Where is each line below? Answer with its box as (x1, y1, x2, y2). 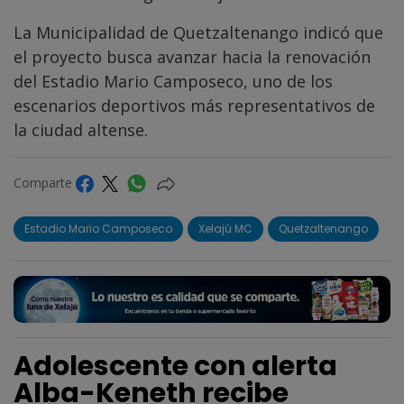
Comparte (14, 173, 76, 191)
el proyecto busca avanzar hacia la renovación (14, 45, 371, 68)
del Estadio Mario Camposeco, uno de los (14, 69, 333, 92)
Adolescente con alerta (14, 346, 337, 385)
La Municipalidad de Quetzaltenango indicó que (14, 21, 383, 43)
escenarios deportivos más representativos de (14, 94, 375, 116)
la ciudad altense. (14, 118, 148, 141)
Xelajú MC (198, 220, 252, 236)
